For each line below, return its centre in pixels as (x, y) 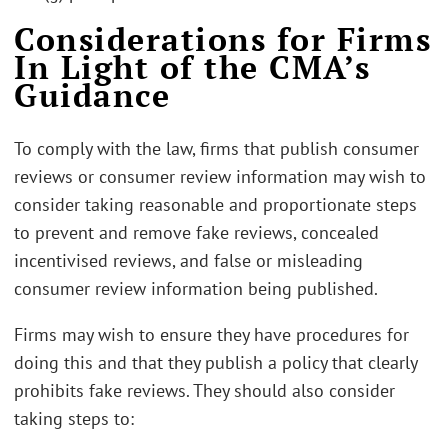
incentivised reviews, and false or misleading (188, 260)
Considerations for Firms (222, 38)
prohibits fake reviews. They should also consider (204, 390)
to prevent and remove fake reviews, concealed (196, 232)
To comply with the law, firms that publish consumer (216, 148)
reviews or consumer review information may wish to (220, 176)
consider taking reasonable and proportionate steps (215, 204)
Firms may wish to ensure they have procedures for (211, 334)
